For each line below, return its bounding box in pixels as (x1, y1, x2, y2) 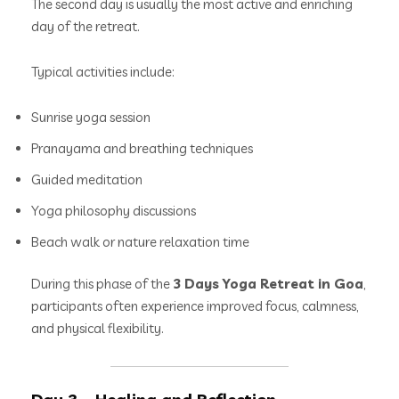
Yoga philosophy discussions (31, 201, 196, 219)
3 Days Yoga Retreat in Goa (173, 275, 363, 293)
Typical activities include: (31, 62, 175, 80)
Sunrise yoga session (31, 108, 151, 126)
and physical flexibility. (31, 320, 164, 338)
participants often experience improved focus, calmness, (31, 297, 359, 315)
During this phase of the (31, 275, 173, 293)
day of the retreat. (31, 17, 140, 35)
